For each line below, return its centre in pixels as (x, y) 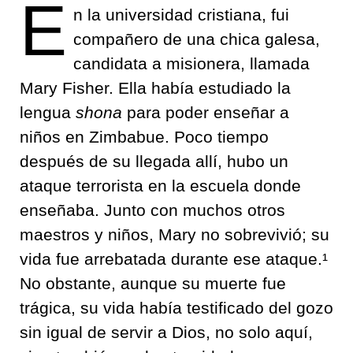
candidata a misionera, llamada (191, 63)
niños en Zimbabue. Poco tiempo (144, 136)
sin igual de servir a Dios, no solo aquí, (166, 332)
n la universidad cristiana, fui (181, 14)
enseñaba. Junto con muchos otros (152, 210)
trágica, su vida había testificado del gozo (176, 307)
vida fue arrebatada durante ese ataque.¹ (174, 258)
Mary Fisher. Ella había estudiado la (155, 87)
